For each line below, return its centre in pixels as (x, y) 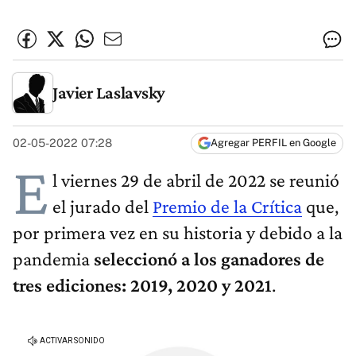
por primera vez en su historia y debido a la (178, 233)
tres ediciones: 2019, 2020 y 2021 (142, 285)
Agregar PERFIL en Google (273, 143)
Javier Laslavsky (109, 92)
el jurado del (103, 207)
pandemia (53, 259)
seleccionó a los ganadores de (209, 259)
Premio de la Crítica (227, 207)
